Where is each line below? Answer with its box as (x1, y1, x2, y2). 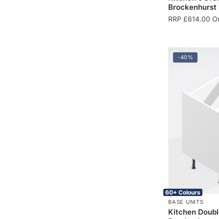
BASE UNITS (168, 198, 204, 205)
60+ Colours (165, 188, 201, 196)
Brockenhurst (168, 2, 217, 12)
